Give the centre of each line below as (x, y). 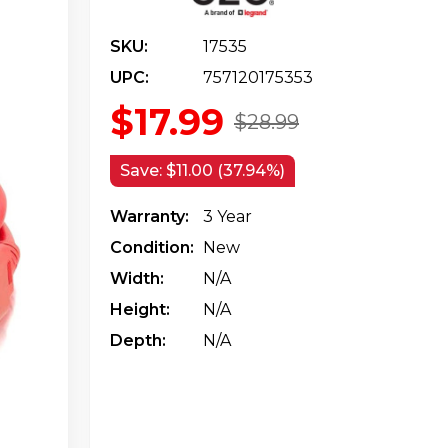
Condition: (152, 247)
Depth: (138, 340)
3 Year (227, 216)
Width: (137, 278)
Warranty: (149, 216)
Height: (140, 309)
